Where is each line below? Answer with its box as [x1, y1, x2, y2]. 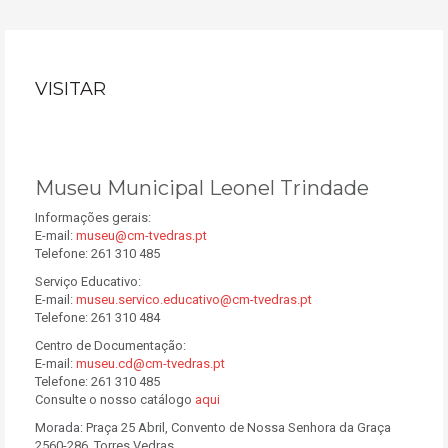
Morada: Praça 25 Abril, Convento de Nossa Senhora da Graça [35, 420, 391, 435]
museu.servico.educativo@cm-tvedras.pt [76, 292, 312, 307]
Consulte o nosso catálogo [35, 392, 195, 407]
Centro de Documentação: [35, 338, 186, 353]
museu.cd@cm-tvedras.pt [76, 356, 225, 371]
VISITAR [35, 78, 106, 100]
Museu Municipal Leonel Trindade [35, 176, 369, 200]
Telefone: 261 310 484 [35, 310, 160, 325]
